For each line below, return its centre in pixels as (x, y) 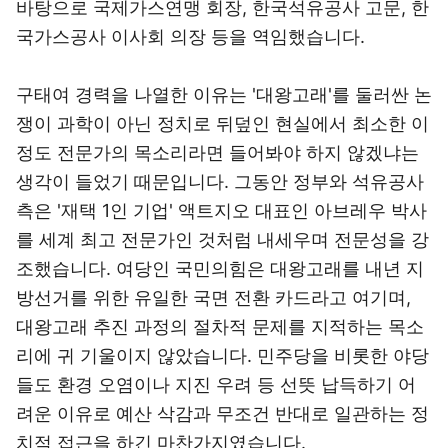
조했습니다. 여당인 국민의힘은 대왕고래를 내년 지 (220, 268)
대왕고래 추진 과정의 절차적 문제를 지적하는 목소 (220, 326)
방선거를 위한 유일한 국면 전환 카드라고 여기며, (213, 297)
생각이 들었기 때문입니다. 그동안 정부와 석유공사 (220, 181)
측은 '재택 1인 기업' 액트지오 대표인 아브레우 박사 (221, 210)
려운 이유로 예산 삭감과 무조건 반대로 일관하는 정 (222, 413)
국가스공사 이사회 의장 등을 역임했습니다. (190, 36)
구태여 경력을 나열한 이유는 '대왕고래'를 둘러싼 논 (224, 94)
